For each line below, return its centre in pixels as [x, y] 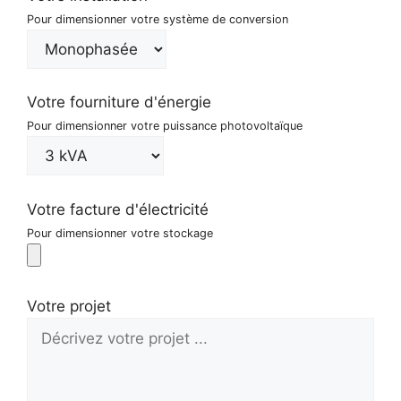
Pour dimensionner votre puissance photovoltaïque [165, 126]
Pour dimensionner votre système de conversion [158, 19]
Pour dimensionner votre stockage [120, 233]
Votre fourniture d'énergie [119, 102]
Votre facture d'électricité [118, 209]
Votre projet [69, 307]
